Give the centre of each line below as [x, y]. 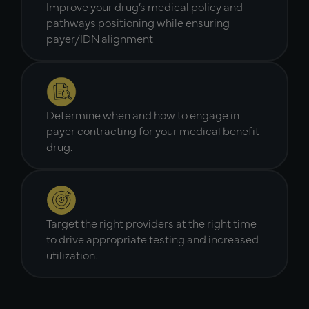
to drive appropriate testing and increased [152, 238]
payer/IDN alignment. [101, 38]
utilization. [72, 254]
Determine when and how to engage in [143, 114]
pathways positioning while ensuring [138, 22]
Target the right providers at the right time [151, 222]
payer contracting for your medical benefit [153, 130]
